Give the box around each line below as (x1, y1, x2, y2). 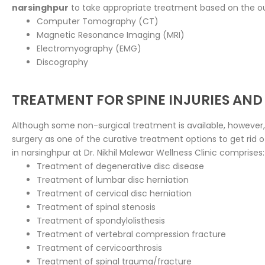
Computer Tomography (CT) (37, 15, 159, 27)
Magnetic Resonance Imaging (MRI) (37, 28, 185, 41)
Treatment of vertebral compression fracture (37, 228, 226, 240)
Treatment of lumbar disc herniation (37, 173, 189, 186)
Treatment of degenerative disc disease (37, 160, 204, 172)
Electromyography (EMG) (37, 42, 141, 54)
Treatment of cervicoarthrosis (37, 241, 162, 254)
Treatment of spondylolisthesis (37, 214, 165, 227)
